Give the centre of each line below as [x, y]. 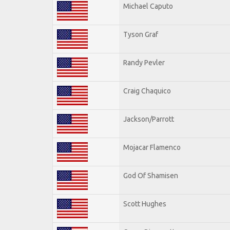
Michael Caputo [148, 6]
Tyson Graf [141, 34]
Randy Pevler [144, 62]
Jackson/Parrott [149, 119]
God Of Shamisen [151, 175]
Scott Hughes [145, 204]
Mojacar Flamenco [152, 147]
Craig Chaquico [147, 91]
